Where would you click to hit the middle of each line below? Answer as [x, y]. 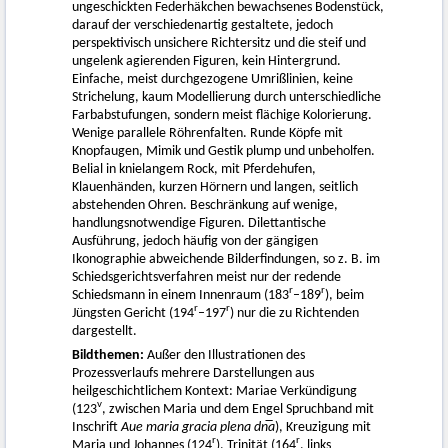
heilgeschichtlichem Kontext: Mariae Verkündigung [214, 391]
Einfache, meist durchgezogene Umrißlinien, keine [212, 79]
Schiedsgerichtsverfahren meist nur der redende [206, 277]
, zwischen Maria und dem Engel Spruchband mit [238, 409]
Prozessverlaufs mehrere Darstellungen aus [193, 373]
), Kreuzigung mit [323, 427]
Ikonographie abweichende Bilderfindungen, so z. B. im [226, 259]
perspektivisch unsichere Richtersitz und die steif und [219, 43]
